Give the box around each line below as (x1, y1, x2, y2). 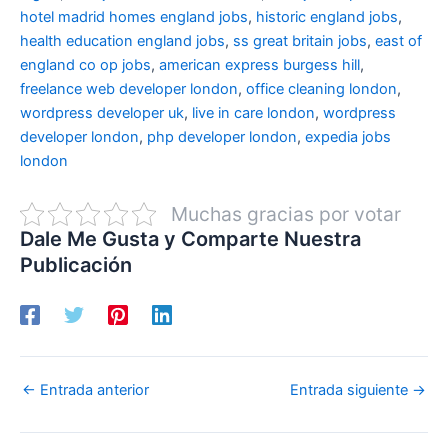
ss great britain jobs (233, 31, 367, 50)
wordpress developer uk (20, 103, 184, 122)
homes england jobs (109, 7, 248, 26)
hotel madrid (20, 7, 105, 26)
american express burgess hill (159, 55, 360, 74)
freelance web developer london (20, 79, 238, 98)
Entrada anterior (36, 381, 149, 400)
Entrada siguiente (290, 381, 412, 400)
